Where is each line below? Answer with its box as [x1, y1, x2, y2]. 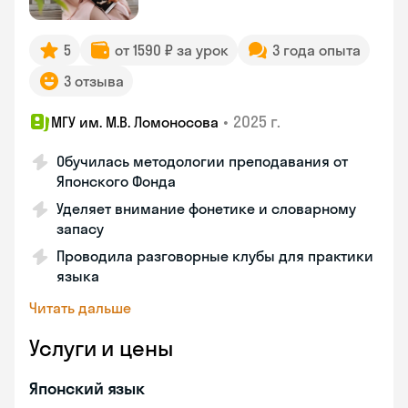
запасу [56, 219, 104, 238]
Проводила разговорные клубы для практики [56, 247, 373, 265]
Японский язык [29, 378, 146, 399]
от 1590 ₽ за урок [115, 41, 229, 59]
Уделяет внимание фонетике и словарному [56, 199, 356, 218]
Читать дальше [29, 299, 131, 317]
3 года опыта [272, 41, 361, 59]
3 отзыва [64, 72, 124, 90]
